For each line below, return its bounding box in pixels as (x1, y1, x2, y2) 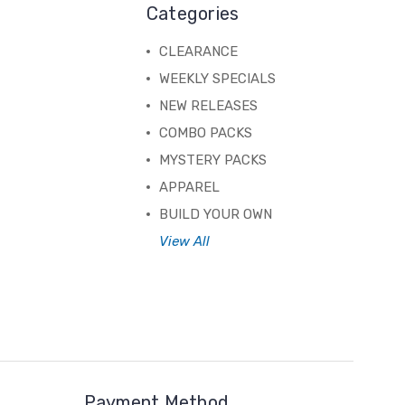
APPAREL (158, 179, 220, 196)
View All (158, 233, 210, 250)
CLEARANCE (158, 43, 238, 61)
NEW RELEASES (158, 98, 258, 115)
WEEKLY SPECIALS (158, 71, 276, 88)
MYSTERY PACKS (158, 152, 267, 169)
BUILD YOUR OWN (158, 206, 272, 223)
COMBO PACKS (158, 125, 252, 142)
